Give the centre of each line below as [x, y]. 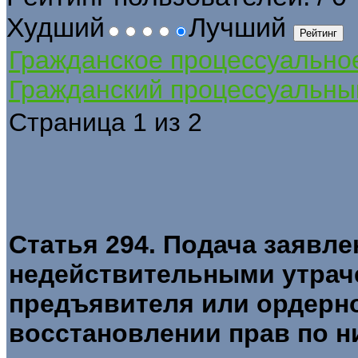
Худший [56, 27]
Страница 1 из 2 [105, 122]
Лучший [241, 27]
